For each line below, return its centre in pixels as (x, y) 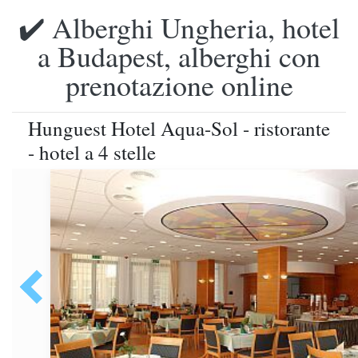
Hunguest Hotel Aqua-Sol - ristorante (179, 128)
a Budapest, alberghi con (179, 56)
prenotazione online (179, 85)
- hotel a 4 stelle (92, 152)
